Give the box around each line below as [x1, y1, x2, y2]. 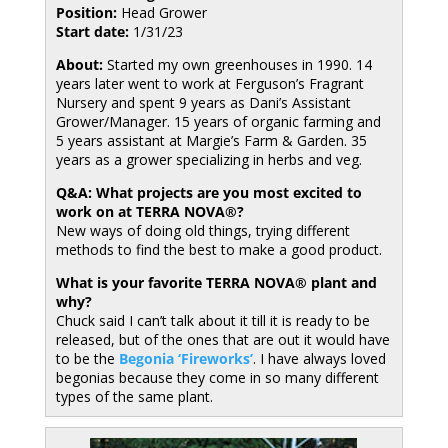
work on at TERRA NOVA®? [55, 202, 244, 221]
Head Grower [116, 3, 207, 22]
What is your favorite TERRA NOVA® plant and [55, 273, 377, 292]
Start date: [55, 22, 129, 41]
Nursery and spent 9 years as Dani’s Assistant [55, 93, 351, 112]
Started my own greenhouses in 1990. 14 [102, 55, 372, 74]
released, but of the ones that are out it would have [55, 330, 390, 349]
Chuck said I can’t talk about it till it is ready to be [55, 311, 370, 330]
